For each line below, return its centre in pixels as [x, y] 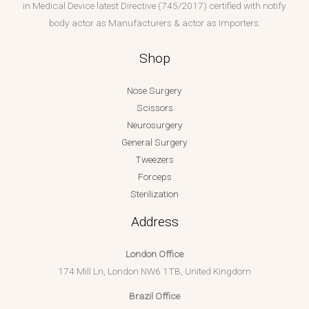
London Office [154, 254]
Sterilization [154, 194]
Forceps [154, 177]
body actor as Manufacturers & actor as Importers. [154, 23]
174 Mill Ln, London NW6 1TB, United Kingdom [154, 271]
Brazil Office [154, 296]
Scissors [154, 108]
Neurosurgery [154, 125]
